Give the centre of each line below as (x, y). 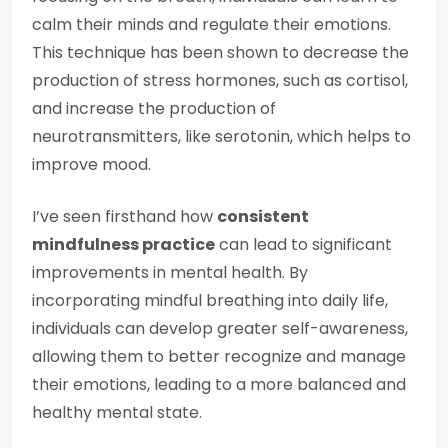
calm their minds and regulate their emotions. (211, 24)
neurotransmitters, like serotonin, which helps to (221, 136)
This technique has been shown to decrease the (220, 52)
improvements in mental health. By (170, 272)
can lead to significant (303, 244)
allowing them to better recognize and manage (219, 356)
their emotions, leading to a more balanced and (219, 384)
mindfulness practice (123, 244)
